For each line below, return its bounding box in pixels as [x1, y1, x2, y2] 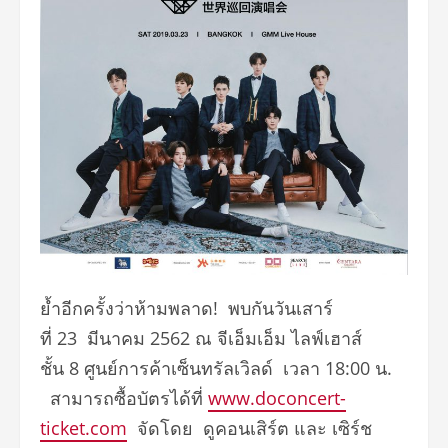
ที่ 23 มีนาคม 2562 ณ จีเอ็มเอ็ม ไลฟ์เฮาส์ [40, 325, 362, 350]
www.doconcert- [208, 385, 346, 410]
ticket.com [40, 415, 127, 440]
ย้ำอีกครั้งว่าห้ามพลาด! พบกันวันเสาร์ [40, 295, 333, 320]
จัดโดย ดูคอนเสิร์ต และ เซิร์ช [127, 415, 372, 440]
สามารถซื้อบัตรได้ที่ [40, 385, 208, 410]
